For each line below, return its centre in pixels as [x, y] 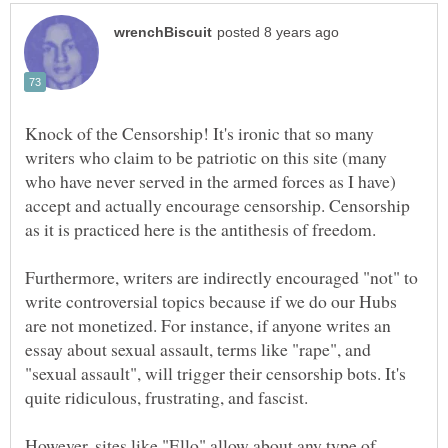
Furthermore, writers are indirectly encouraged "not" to [221, 277]
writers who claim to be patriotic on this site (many [206, 157]
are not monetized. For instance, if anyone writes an [208, 325]
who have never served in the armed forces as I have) [210, 181]
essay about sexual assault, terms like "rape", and [198, 349]
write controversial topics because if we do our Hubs [211, 301]
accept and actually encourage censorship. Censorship [217, 205]
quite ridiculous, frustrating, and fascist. [166, 397]
